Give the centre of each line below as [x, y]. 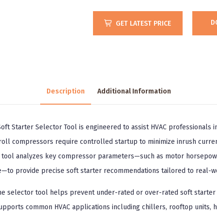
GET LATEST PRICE [143, 23]
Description [65, 91]
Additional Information [134, 91]
